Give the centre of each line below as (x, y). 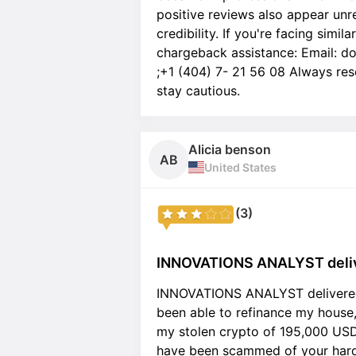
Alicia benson (230, 149)
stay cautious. (198, 91)
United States (240, 167)
